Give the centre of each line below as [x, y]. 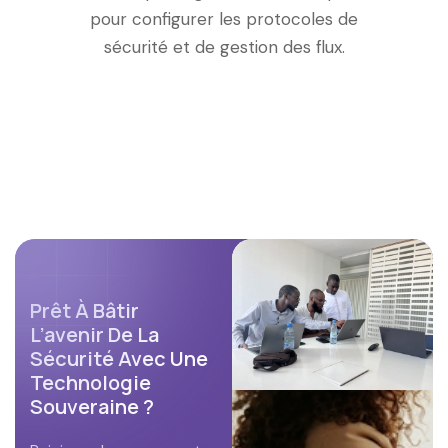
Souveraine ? [92, 406]
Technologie [90, 382]
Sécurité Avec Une [119, 358]
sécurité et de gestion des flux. [224, 47]
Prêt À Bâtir [84, 310]
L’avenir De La [94, 334]
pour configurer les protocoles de [224, 19]
